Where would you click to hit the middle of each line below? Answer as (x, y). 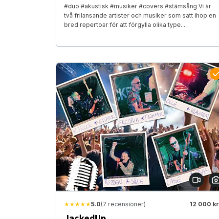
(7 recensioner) (123, 204)
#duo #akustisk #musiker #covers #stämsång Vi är (138, 6)
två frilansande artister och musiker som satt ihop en (140, 15)
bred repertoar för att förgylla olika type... (125, 24)
